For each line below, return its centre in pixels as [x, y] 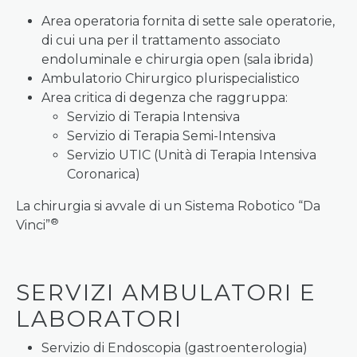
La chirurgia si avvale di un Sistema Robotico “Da [168, 206]
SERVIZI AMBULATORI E [166, 292]
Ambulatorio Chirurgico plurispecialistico [171, 78]
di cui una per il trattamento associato [161, 40]
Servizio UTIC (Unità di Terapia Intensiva [192, 155]
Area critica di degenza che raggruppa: [165, 98]
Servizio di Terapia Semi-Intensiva [171, 136]
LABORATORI [99, 319]
